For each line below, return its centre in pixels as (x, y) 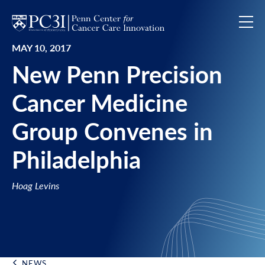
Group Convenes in (112, 130)
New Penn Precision (117, 74)
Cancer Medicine (100, 102)
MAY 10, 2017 (41, 48)
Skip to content (44, 13)
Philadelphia (76, 159)
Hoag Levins (35, 185)
